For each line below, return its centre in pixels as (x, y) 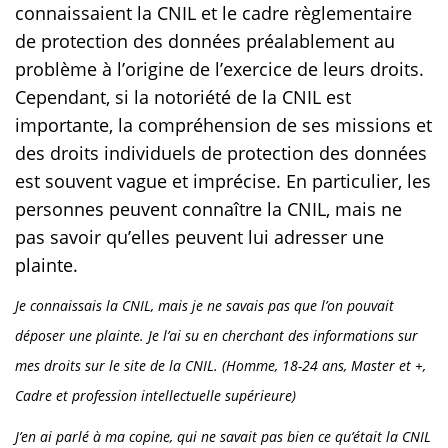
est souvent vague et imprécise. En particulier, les (223, 181)
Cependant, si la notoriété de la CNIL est (183, 97)
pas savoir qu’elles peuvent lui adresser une (199, 237)
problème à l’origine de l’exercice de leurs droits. (219, 69)
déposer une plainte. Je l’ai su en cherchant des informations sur (216, 336)
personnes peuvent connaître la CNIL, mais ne (208, 209)
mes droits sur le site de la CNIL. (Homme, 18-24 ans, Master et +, (220, 366)
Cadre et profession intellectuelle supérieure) (155, 396)
